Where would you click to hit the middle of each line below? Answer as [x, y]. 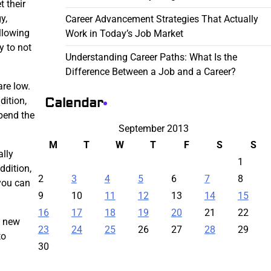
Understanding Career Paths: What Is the [151, 57]
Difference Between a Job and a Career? [150, 72]
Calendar [74, 103]
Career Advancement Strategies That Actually [162, 19]
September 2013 [153, 129]
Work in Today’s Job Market [124, 34]
